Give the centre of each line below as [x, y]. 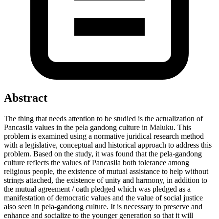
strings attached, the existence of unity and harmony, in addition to [106, 180]
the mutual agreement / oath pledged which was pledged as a [97, 189]
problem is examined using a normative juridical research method [104, 136]
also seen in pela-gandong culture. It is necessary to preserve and [103, 206]
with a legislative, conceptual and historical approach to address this [108, 145]
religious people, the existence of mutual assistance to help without [106, 171]
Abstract [26, 98]
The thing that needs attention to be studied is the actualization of [103, 118]
